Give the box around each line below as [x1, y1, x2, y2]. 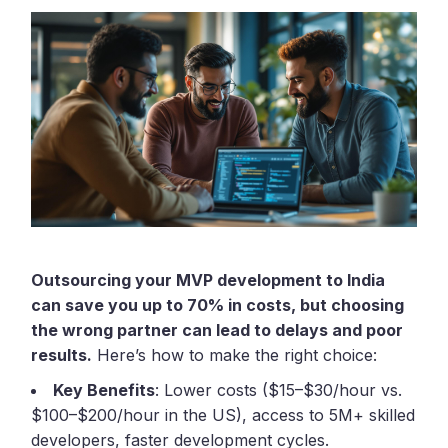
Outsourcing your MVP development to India [31, 270, 386, 291]
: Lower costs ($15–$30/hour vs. [155, 380, 403, 401]
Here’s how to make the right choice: [92, 345, 378, 366]
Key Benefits [53, 380, 156, 401]
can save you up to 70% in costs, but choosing [31, 295, 405, 316]
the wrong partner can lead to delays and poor [31, 320, 404, 341]
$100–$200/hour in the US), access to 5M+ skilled [31, 405, 416, 426]
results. [31, 345, 93, 366]
